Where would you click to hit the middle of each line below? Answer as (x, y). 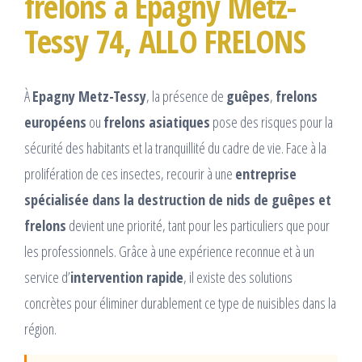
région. (40, 329)
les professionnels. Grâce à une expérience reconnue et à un (169, 252)
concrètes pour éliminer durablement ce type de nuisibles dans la (180, 303)
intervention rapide (127, 278)
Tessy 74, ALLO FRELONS (165, 42)
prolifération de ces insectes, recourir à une (130, 174)
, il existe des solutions (238, 278)
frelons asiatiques (157, 122)
